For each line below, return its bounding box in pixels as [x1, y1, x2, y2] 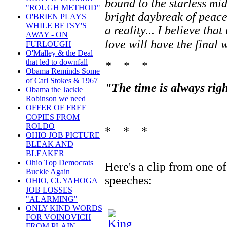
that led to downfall [26, 58, 88, 67]
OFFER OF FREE [26, 103, 87, 112]
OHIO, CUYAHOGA [26, 176, 98, 185]
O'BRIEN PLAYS [26, 12, 86, 21]
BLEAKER [26, 149, 64, 158]
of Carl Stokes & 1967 [26, 76, 98, 85]
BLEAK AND [26, 140, 73, 149]
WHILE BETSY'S [26, 21, 87, 30]
